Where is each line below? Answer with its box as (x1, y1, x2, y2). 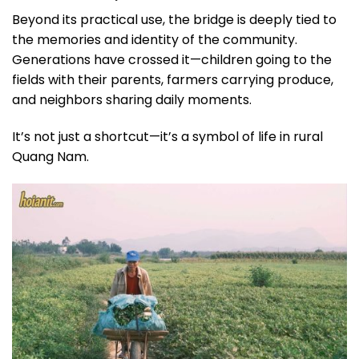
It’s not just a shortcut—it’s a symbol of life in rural (12, 127, 323, 146)
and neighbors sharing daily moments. (12, 90, 252, 109)
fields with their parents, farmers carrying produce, (12, 70, 333, 89)
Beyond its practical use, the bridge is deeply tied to (12, 10, 337, 29)
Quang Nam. (12, 147, 89, 166)
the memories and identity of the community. (12, 30, 297, 49)
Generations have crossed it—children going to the (12, 50, 332, 69)
